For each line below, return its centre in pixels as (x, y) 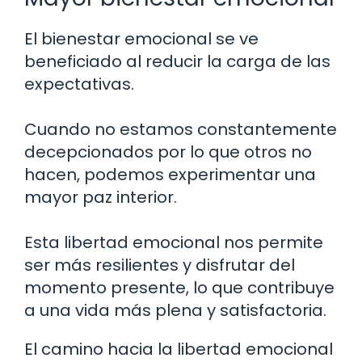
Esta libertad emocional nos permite (174, 242)
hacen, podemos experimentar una (170, 174)
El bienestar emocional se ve (141, 38)
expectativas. (79, 84)
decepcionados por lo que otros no (168, 152)
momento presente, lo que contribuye (179, 287)
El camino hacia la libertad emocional (179, 349)
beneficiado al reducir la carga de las (177, 61)
